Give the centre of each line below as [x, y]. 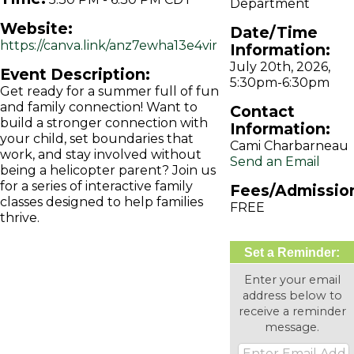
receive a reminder [292, 311]
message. [292, 327]
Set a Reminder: [292, 252]
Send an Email [275, 162]
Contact [263, 111]
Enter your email [292, 280]
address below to [292, 296]
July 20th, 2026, [281, 67]
